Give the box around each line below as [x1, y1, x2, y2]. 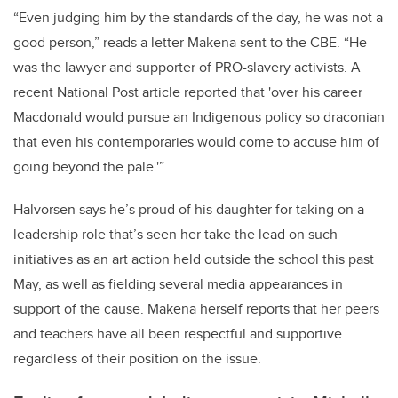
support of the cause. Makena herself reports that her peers [13, 298, 379, 320]
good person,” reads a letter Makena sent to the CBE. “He [13, 32, 367, 53]
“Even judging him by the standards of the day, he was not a [13, 7, 383, 28]
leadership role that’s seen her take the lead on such [13, 224, 338, 245]
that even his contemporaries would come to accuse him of [13, 131, 379, 153]
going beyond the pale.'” [13, 156, 164, 178]
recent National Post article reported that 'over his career [13, 82, 362, 103]
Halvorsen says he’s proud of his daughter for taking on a [13, 199, 364, 220]
